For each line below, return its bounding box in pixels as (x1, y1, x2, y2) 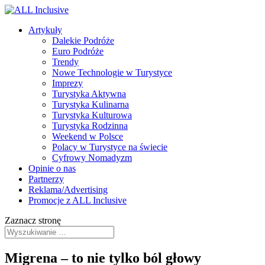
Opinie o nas (28, 163, 76, 173)
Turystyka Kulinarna (52, 99, 129, 109)
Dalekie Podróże (52, 35, 114, 46)
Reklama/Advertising (28, 185, 108, 195)
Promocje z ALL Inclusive (28, 195, 127, 205)
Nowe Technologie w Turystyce (52, 67, 172, 77)
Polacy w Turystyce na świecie (52, 142, 167, 152)
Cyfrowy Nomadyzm (52, 153, 132, 163)
